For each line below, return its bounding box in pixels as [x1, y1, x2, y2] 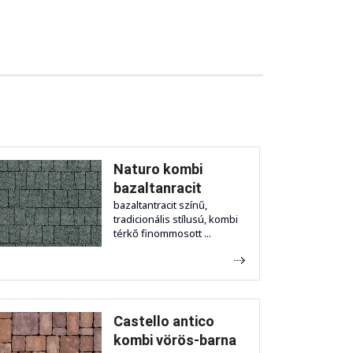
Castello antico [113, 312, 214, 329]
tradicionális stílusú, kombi [113, 211, 238, 226]
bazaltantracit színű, [113, 197, 207, 212]
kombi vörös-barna [113, 331, 236, 348]
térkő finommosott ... [113, 225, 211, 240]
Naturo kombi [113, 160, 203, 177]
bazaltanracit [113, 179, 202, 196]
